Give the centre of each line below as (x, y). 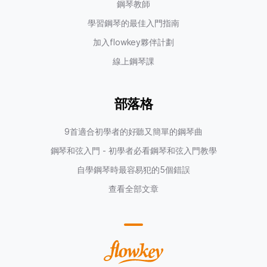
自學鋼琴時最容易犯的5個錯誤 (133, 169)
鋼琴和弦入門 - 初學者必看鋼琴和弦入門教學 (133, 150)
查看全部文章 (133, 188)
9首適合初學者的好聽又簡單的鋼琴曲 (133, 131)
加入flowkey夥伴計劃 (133, 42)
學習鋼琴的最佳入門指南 (133, 23)
